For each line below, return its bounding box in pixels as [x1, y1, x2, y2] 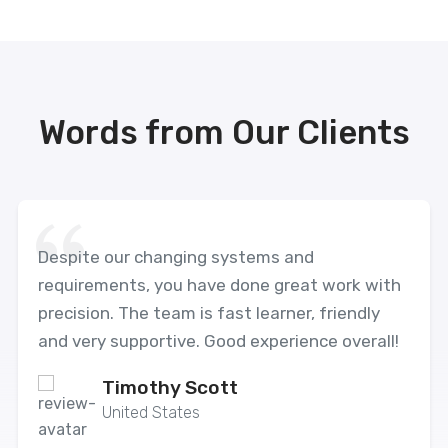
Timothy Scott [102, 376, 238, 399]
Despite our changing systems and [38, 247, 314, 267]
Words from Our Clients [38, 113, 410, 152]
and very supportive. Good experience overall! [38, 331, 399, 351]
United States [102, 403, 200, 422]
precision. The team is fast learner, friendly [38, 303, 380, 323]
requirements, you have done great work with [38, 275, 401, 295]
